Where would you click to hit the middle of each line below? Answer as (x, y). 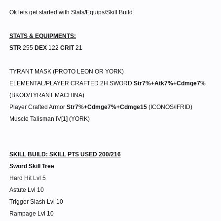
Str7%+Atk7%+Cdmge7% (170, 83)
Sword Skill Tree (32, 166)
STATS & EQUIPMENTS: (43, 36)
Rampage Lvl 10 (32, 214)
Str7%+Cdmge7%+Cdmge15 (108, 107)
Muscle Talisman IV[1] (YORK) (50, 119)
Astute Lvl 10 (27, 190)
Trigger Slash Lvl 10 (36, 202)
